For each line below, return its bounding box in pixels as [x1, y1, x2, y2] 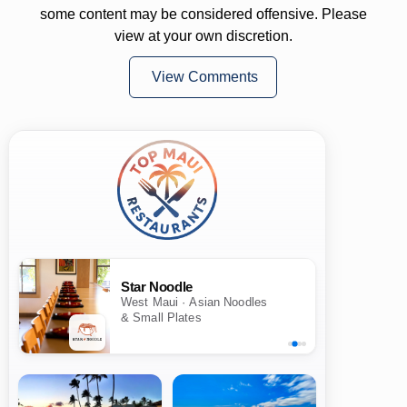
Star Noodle [120, 280, 193, 295]
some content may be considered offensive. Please [39, 5, 367, 22]
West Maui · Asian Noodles [120, 296, 268, 310]
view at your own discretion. [114, 27, 293, 44]
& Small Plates [120, 312, 202, 325]
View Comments [152, 68, 259, 84]
